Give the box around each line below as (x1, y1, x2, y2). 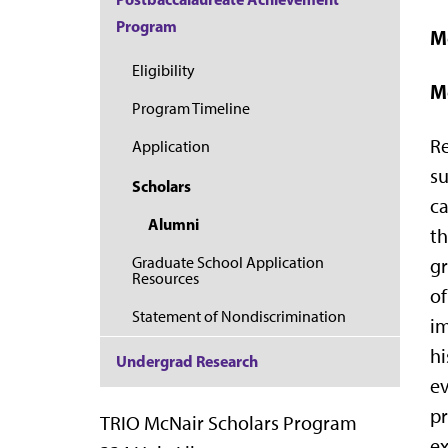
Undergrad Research (116, 351, 258, 372)
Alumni (148, 214, 199, 235)
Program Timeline (132, 99, 250, 119)
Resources (132, 268, 199, 288)
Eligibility (132, 60, 195, 80)
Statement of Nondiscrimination (132, 306, 346, 326)
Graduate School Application (132, 252, 324, 272)
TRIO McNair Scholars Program (100, 410, 357, 435)
